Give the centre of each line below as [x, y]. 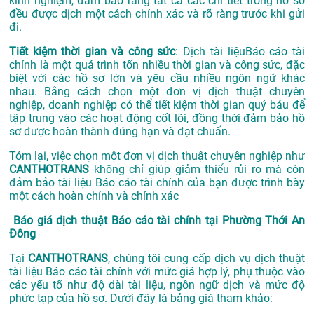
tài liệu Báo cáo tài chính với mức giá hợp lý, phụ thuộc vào [157, 272]
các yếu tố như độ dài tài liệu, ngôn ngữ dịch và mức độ [157, 285]
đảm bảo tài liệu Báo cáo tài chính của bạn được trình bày [157, 183]
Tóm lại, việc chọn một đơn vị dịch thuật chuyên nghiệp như [157, 156]
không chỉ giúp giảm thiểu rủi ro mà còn [197, 170]
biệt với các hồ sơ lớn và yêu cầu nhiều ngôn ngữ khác [157, 78]
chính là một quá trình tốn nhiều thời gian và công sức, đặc [157, 65]
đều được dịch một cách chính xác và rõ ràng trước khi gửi [157, 14]
